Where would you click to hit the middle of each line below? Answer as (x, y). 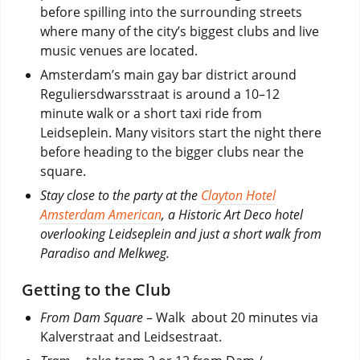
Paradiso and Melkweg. (104, 253)
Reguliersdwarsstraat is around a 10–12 (160, 94)
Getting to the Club (96, 289)
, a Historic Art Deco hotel (232, 214)
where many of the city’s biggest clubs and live (179, 31)
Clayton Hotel (238, 195)
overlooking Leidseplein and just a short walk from (180, 233)
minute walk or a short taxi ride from (151, 113)
